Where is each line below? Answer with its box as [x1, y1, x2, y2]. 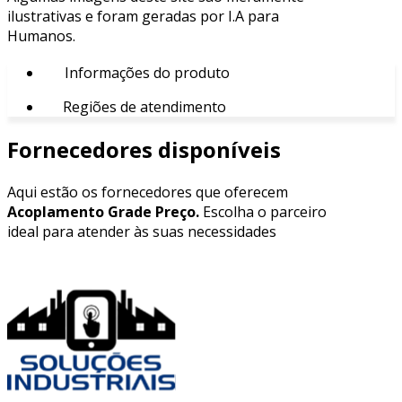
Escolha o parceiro [199, 201, 327, 222]
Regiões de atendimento [59, 96, 226, 117]
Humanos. [7, 25, 75, 46]
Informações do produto [61, 62, 230, 83]
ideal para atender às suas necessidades [7, 221, 276, 241]
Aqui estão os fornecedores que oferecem [7, 181, 288, 202]
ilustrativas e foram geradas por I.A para [7, 5, 279, 26]
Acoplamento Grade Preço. [7, 201, 199, 222]
